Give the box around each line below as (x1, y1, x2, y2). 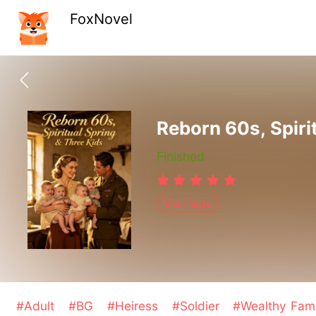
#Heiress (107, 298, 162, 314)
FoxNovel (70, 10, 133, 28)
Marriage (162, 195, 214, 211)
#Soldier (171, 298, 223, 314)
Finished (156, 148, 205, 164)
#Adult (16, 298, 59, 314)
